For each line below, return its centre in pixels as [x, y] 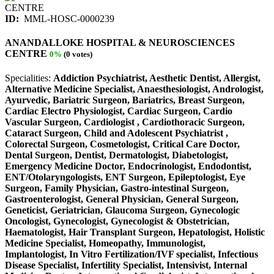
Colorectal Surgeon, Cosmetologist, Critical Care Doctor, [122, 144]
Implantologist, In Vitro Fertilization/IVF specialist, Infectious [131, 254]
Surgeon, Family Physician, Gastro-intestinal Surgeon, [117, 188]
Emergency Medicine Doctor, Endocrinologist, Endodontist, [128, 166]
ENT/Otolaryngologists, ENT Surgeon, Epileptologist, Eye [125, 177]
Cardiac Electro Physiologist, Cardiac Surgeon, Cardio [119, 111]
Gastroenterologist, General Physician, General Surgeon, [122, 199]
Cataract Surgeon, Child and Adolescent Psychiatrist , [117, 133]
